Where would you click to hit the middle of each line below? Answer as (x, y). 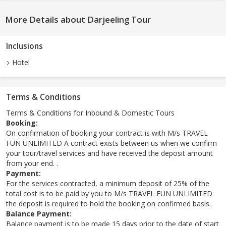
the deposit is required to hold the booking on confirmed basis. (108, 204)
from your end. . (32, 163)
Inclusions (24, 46)
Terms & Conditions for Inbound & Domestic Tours (90, 113)
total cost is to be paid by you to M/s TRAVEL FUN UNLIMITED (109, 194)
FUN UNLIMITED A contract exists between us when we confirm (111, 143)
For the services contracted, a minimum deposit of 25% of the (108, 184)
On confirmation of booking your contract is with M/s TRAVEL (107, 133)
